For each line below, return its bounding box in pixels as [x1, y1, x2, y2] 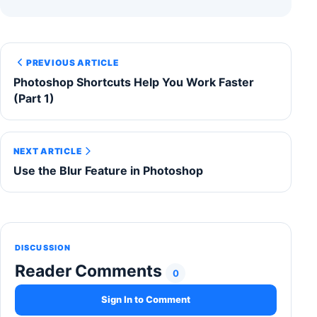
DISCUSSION [15, 242, 71, 253]
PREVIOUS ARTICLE [25, 57, 119, 68]
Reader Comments [15, 260, 166, 281]
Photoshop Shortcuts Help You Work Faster [13, 74, 254, 89]
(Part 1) [13, 91, 54, 105]
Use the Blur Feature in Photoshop [13, 163, 203, 178]
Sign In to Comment [101, 294, 190, 306]
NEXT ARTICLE [13, 146, 82, 157]
